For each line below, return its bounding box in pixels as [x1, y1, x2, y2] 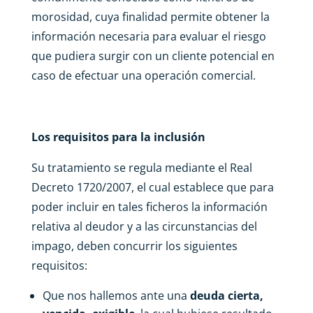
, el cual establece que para [131, 179, 274, 195]
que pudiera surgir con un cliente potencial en [31, 48, 275, 64]
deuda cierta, [189, 287, 263, 303]
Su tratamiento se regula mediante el [31, 159, 230, 175]
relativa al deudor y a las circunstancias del [31, 218, 257, 234]
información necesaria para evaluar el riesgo [31, 28, 266, 44]
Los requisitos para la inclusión [31, 129, 205, 145]
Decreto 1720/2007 [31, 179, 131, 195]
